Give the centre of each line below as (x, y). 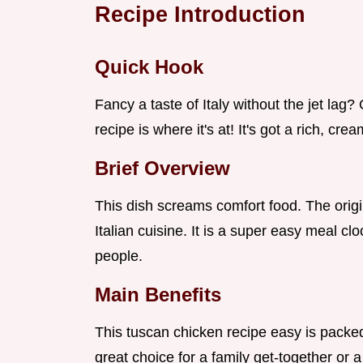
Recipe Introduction (200, 15)
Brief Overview (162, 169)
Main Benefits (158, 295)
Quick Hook (149, 67)
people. (119, 256)
